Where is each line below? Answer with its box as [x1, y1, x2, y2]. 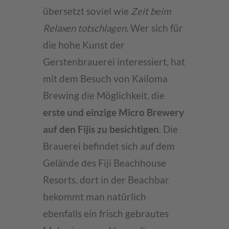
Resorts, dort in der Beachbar [43, 174, 169, 186]
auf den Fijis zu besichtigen [43, 124, 159, 135]
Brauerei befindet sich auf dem [43, 141, 175, 152]
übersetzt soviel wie [43, 6, 131, 17]
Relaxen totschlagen [43, 22, 126, 34]
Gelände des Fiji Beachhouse [43, 157, 166, 169]
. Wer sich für [126, 22, 183, 34]
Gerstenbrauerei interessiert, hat [43, 56, 185, 67]
